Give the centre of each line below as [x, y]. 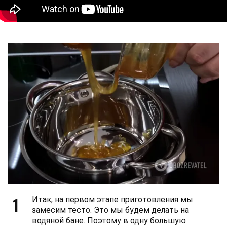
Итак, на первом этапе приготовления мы [112, 200]
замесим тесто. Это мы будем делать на [110, 210]
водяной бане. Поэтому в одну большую [109, 221]
